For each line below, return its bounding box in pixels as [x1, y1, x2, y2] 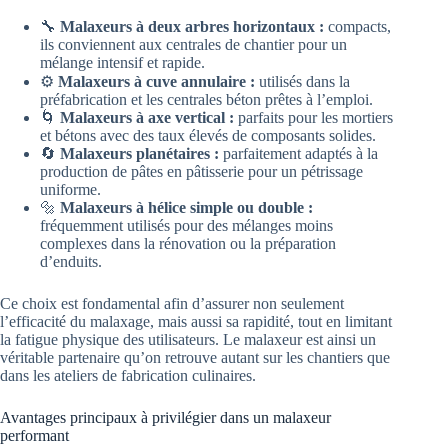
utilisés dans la [255, 73, 350, 91]
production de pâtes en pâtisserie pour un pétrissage [40, 163, 363, 181]
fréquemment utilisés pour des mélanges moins [40, 217, 333, 235]
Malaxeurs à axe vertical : [60, 109, 234, 127]
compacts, [324, 18, 391, 36]
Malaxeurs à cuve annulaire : [58, 73, 255, 91]
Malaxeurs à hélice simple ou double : [60, 199, 313, 217]
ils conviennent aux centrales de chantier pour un [40, 36, 347, 54]
